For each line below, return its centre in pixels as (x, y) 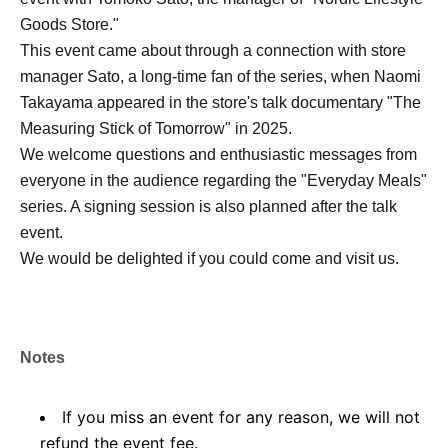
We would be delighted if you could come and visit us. (209, 258)
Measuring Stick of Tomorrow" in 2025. (156, 128)
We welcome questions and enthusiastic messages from (218, 154)
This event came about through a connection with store (213, 50)
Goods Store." (69, 24)
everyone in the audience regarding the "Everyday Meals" (223, 180)
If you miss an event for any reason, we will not (241, 416)
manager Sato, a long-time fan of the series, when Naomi (220, 76)
